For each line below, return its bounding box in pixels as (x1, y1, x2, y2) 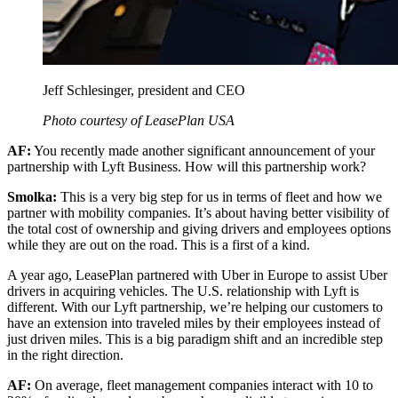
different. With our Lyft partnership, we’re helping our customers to (7, 298, 383, 314)
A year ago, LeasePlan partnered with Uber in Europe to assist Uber (7, 267, 387, 283)
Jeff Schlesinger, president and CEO (43, 82, 245, 98)
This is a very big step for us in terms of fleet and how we (57, 188, 382, 204)
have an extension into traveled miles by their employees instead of (7, 314, 380, 330)
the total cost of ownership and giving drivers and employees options (7, 220, 391, 236)
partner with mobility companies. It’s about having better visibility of (7, 204, 389, 220)
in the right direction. (7, 346, 123, 362)
